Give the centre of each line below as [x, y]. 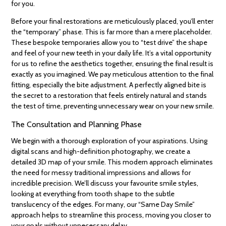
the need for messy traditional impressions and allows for [101, 173]
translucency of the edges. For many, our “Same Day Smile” [103, 205]
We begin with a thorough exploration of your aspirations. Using [109, 141]
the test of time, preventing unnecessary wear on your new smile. [113, 106]
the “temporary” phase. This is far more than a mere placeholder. [112, 32]
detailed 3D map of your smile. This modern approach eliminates [112, 162]
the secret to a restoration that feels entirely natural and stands [109, 96]
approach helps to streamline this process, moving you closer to [111, 215]
